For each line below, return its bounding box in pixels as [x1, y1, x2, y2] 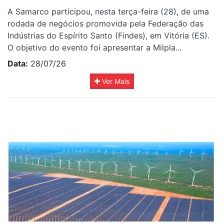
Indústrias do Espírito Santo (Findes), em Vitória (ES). [7, 30, 209, 41]
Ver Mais [100, 77, 129, 86]
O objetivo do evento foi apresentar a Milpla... [7, 42, 181, 53]
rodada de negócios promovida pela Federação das [7, 18, 203, 29]
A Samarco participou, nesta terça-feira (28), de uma [7, 6, 209, 17]
